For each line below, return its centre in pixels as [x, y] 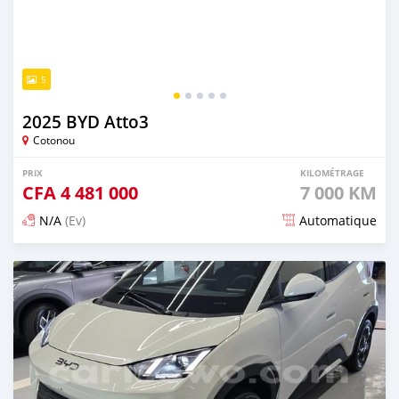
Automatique [338, 220]
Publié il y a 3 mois [81, 260]
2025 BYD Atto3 [85, 122]
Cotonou [54, 139]
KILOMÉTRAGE [332, 172]
